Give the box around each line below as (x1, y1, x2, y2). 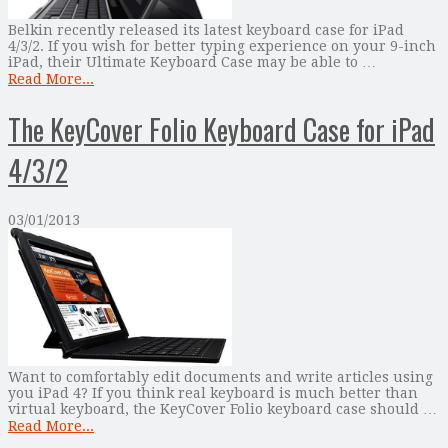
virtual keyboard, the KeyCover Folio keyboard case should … (8, 401, 437, 418)
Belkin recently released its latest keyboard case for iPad (8, 22, 404, 39)
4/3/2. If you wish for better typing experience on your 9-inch (8, 38, 436, 55)
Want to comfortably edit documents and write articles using (8, 369, 433, 386)
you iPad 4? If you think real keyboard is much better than (8, 385, 418, 402)
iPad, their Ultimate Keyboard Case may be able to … (8, 54, 376, 71)
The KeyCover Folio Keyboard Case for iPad (8, 108, 435, 150)
